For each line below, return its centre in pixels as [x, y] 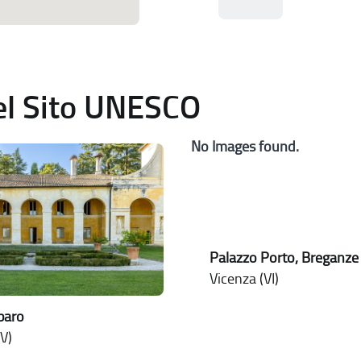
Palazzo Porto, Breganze [284, 258]
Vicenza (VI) [244, 279]
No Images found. [245, 147]
